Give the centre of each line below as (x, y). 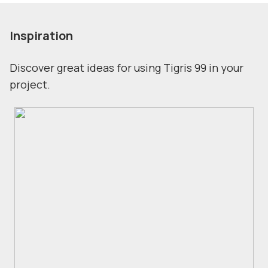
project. (30, 84)
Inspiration (41, 36)
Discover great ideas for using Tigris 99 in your (127, 68)
